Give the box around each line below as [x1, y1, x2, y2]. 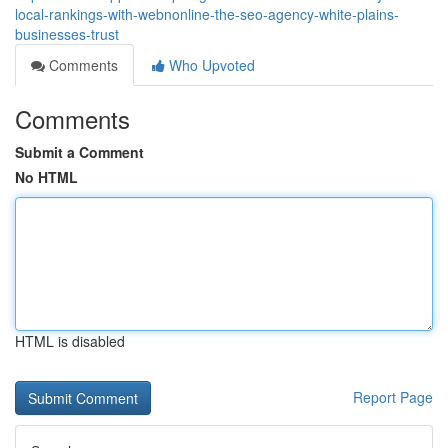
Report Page [353, 387, 433, 407]
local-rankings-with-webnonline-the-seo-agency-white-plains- [15, 4, 399, 24]
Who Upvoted [165, 55, 255, 75]
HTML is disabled [15, 331, 125, 351]
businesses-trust [15, 24, 119, 44]
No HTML [15, 167, 78, 187]
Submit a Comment [15, 142, 144, 162]
